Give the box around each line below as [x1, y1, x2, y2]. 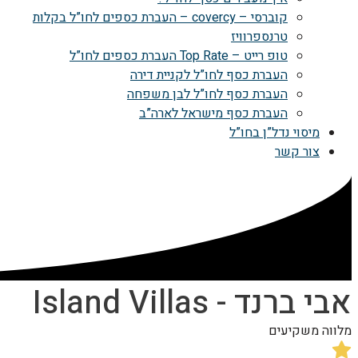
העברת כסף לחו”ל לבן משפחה [127, 85, 288, 104]
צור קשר [275, 142, 320, 161]
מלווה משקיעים [268, 320, 352, 340]
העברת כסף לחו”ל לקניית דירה [130, 66, 288, 85]
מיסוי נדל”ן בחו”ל [229, 123, 320, 142]
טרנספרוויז [231, 27, 288, 46]
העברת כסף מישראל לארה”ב [139, 104, 288, 123]
